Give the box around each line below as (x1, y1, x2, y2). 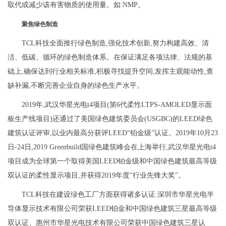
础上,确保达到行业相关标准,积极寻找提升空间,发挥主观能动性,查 (8, 68, 213, 76)
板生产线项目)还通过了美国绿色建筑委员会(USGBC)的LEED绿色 (8, 115, 212, 123)
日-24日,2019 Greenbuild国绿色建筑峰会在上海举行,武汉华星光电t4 (8, 143, 216, 151)
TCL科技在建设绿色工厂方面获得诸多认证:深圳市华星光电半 (22, 191, 214, 199)
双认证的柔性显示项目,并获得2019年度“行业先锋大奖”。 (8, 172, 185, 180)
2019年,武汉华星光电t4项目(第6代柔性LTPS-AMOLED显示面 (22, 101, 212, 109)
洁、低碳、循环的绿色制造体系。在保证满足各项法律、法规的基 (8, 53, 212, 62)
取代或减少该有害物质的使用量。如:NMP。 (8, 1, 145, 9)
